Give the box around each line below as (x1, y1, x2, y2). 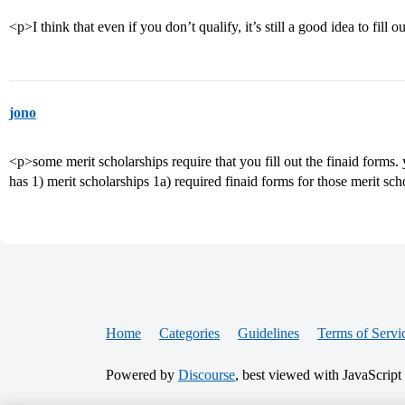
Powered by (106, 367, 178, 382)
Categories (159, 325, 220, 341)
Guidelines (238, 325, 299, 341)
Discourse (178, 367, 235, 382)
